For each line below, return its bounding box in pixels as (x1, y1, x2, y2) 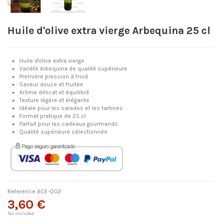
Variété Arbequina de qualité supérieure (19, 65, 127, 73)
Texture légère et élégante (19, 97, 89, 104)
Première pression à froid (19, 73, 88, 80)
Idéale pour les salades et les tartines (19, 105, 123, 112)
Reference (7, 187, 36, 195)
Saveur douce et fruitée (19, 81, 83, 88)
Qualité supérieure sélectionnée (19, 128, 108, 136)
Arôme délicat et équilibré (19, 89, 89, 96)
